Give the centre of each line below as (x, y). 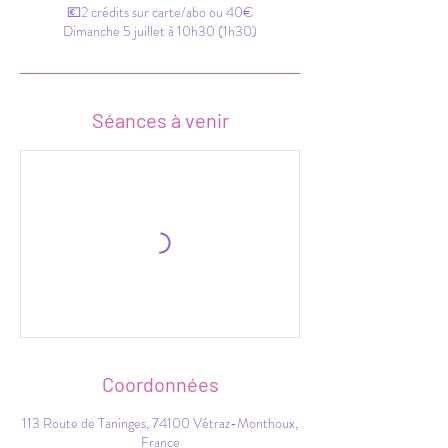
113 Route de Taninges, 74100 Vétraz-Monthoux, (160, 423)
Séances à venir (160, 120)
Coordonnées (160, 384)
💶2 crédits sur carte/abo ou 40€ (160, 12)
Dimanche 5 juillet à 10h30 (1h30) (160, 31)
